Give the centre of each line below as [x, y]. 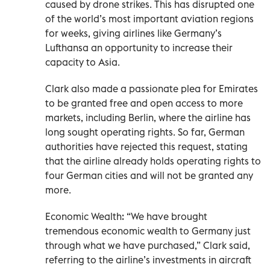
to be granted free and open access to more [144, 103]
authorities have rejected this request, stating [146, 146]
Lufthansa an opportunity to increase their [139, 47]
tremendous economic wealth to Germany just [148, 231]
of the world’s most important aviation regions [149, 18]
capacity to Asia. [83, 62]
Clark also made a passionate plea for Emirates [152, 88]
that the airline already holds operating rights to [153, 161]
